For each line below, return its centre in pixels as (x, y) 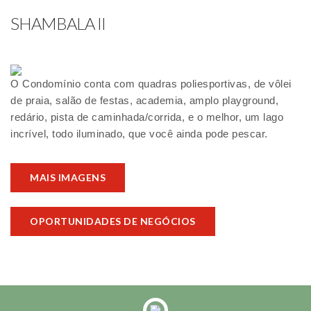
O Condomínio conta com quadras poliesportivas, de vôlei (151, 84)
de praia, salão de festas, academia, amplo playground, (144, 101)
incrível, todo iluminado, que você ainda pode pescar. (139, 134)
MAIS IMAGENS (68, 178)
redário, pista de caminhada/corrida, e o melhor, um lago (147, 117)
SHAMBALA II (58, 24)
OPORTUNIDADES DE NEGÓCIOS (113, 221)
